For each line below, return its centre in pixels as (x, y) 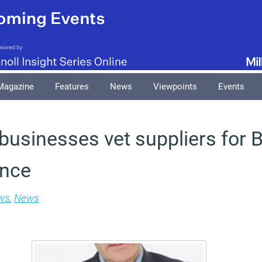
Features (72, 87)
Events (231, 87)
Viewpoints (175, 87)
